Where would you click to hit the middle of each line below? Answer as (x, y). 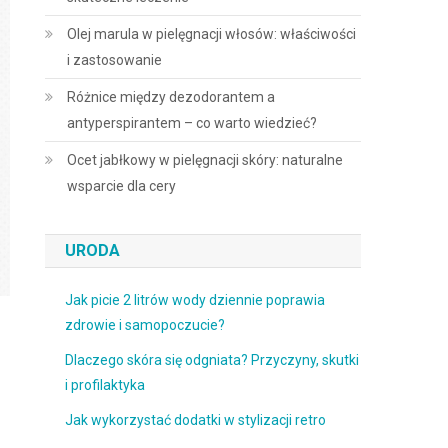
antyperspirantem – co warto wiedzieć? (192, 123)
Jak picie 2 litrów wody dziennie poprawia (195, 300)
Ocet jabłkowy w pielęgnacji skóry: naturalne (205, 160)
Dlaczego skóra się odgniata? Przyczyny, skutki (212, 360)
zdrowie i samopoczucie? (145, 325)
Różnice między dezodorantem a (171, 97)
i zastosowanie (115, 60)
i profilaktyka (105, 385)
